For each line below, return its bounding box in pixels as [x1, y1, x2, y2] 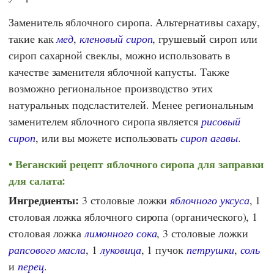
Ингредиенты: [9, 192, 80, 209]
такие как [9, 31, 57, 46]
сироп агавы [180, 130, 238, 145]
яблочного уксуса [170, 193, 250, 208]
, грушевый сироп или [152, 31, 258, 46]
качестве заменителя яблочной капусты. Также [9, 64, 229, 79]
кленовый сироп [80, 31, 153, 46]
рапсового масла [9, 242, 86, 257]
